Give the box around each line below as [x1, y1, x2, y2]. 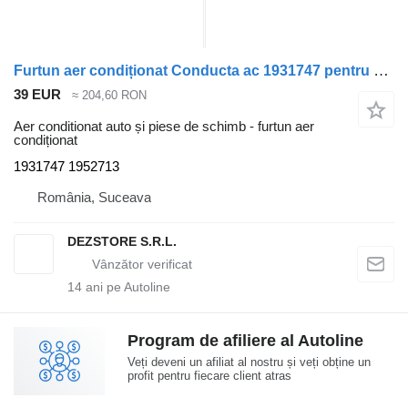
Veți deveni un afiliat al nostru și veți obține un [127, 354, 371, 369]
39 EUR [14, 87, 61, 102]
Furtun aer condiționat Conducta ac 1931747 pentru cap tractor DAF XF [373, 62, 389, 79]
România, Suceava [37, 189, 151, 205]
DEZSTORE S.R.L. [67, 233, 177, 249]
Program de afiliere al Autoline [127, 331, 363, 350]
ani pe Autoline [82, 279, 170, 294]
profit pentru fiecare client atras [127, 368, 291, 382]
